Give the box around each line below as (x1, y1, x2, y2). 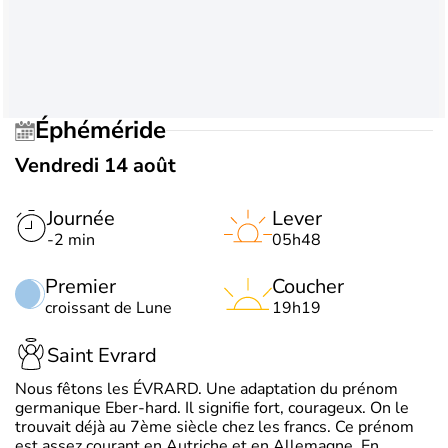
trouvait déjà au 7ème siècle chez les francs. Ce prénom (15, 415, 414, 438)
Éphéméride (49, 114, 166, 147)
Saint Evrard (47, 342, 157, 370)
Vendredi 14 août (15, 151, 176, 179)
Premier (45, 272, 116, 300)
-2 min (47, 228, 95, 251)
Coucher (272, 272, 344, 300)
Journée (47, 204, 115, 232)
